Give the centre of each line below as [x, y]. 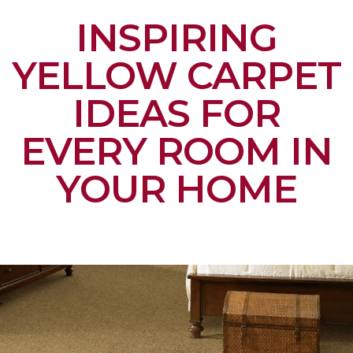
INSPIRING [176, 38]
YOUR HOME [176, 190]
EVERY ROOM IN [176, 152]
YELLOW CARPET [176, 76]
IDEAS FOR [176, 114]
